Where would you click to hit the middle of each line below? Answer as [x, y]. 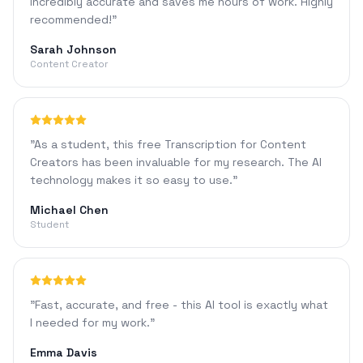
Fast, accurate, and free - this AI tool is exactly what [181, 305]
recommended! [71, 19]
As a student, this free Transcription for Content [170, 144]
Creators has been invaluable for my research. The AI [176, 162]
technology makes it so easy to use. [131, 180]
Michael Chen [69, 210]
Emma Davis [64, 352]
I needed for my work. [90, 322]
